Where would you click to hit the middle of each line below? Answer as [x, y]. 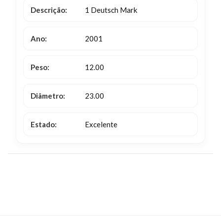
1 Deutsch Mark [111, 10]
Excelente [101, 124]
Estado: [44, 124]
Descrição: [49, 10]
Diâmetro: [48, 96]
